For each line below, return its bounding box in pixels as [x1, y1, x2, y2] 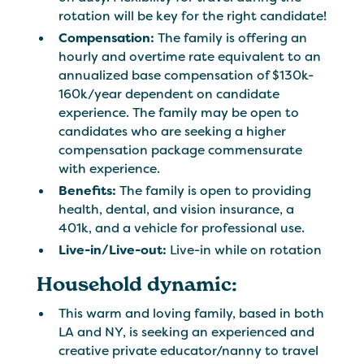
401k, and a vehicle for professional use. [58, 219, 305, 237]
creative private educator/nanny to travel [58, 342, 319, 360]
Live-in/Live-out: [58, 240, 167, 258]
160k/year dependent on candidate [58, 85, 280, 103]
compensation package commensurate [58, 141, 303, 159]
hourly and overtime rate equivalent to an [58, 48, 322, 66]
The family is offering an [154, 29, 308, 47]
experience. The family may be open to [58, 104, 300, 122]
